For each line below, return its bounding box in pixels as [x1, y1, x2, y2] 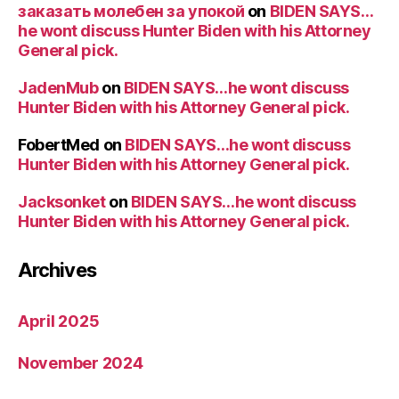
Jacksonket [18, 191, 106, 211]
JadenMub [18, 77, 99, 97]
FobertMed [18, 134, 100, 154]
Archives [18, 257, 96, 281]
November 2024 [18, 353, 143, 372]
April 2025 [18, 311, 100, 330]
